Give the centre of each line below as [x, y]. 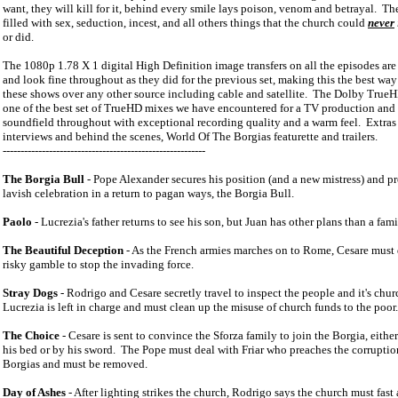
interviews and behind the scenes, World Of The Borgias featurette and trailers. [191, 136]
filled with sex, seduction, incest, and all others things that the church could [185, 23]
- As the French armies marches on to [213, 250]
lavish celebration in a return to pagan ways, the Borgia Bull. [148, 193]
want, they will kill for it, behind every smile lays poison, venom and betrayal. [191, 8]
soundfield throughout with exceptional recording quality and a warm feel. [182, 122]
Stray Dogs [30, 293]
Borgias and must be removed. [75, 364]
